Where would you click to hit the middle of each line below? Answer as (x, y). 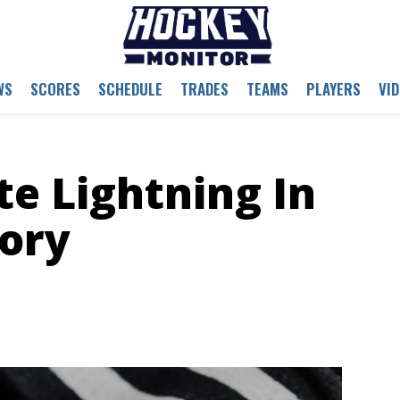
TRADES (204, 88)
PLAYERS (333, 88)
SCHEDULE (130, 88)
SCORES (55, 88)
